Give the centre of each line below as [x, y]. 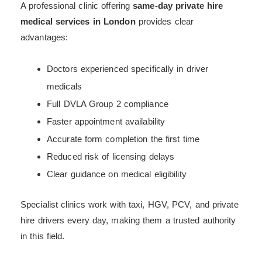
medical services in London [78, 22]
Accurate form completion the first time [123, 139]
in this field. [43, 236]
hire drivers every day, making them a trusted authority [128, 220]
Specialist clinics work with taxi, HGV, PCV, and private [130, 204]
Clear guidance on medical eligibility [117, 174]
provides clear [165, 22]
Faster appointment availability [106, 122]
